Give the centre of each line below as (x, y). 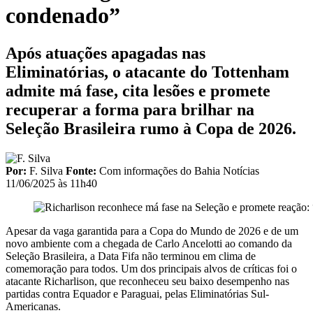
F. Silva (46, 170)
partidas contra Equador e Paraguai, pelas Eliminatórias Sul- (137, 293)
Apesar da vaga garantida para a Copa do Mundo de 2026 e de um (152, 231)
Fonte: (82, 170)
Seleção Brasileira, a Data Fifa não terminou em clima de (131, 256)
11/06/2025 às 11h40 (51, 183)
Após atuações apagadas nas (105, 53)
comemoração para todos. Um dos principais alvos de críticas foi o (151, 268)
